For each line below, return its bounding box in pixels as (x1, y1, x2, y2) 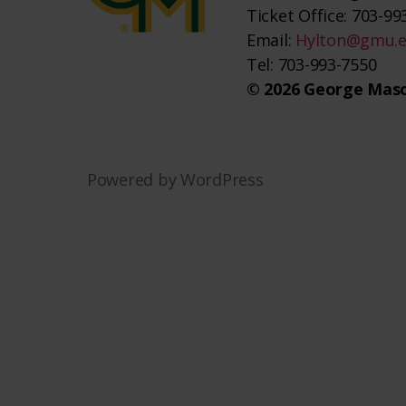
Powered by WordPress (87, 169, 264, 191)
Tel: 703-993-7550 (246, 53, 377, 76)
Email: (246, 29, 296, 52)
